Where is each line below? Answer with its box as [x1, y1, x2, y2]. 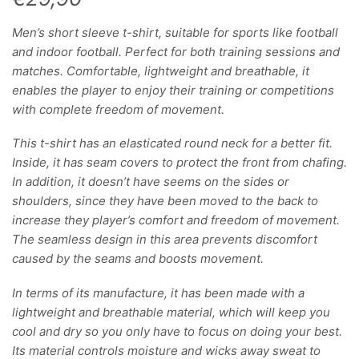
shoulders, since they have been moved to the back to [12, 193, 318, 209]
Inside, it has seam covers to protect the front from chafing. [12, 155, 347, 171]
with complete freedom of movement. [12, 101, 224, 117]
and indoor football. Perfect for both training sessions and [12, 43, 340, 59]
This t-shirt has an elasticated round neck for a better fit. [12, 135, 333, 151]
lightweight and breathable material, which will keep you [12, 304, 330, 320]
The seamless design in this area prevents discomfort [12, 232, 317, 248]
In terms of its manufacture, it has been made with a [12, 284, 305, 301]
